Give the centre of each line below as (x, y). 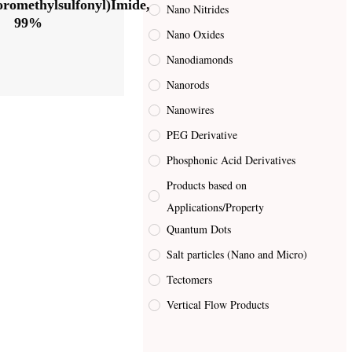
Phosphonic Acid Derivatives (231, 160)
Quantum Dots (199, 229)
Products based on (206, 185)
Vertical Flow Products (218, 305)
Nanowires (191, 110)
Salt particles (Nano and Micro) (237, 255)
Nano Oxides (196, 35)
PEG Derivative (202, 135)
